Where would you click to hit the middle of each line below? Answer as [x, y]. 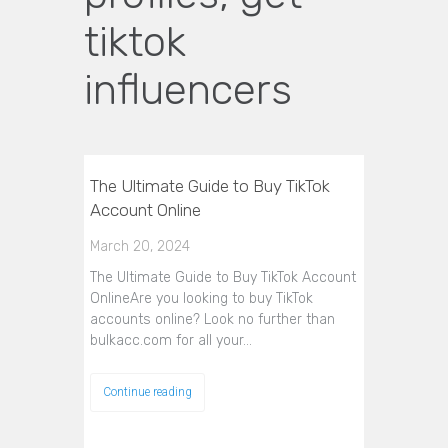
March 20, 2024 [140, 246]
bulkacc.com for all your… [171, 340]
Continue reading [147, 392]
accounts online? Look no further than [212, 319]
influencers [188, 90]
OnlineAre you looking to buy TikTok [201, 298]
